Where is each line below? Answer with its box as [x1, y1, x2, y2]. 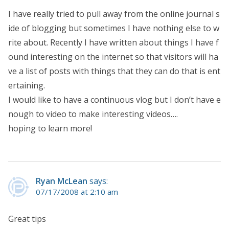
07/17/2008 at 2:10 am [36, 186, 118, 197]
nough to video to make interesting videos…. [8, 108, 178, 120]
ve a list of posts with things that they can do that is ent [8, 65, 220, 77]
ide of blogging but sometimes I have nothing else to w [8, 22, 219, 34]
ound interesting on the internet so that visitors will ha [8, 51, 218, 62]
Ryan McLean [36, 175, 87, 187]
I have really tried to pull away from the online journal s [8, 8, 220, 19]
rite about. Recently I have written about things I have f [8, 36, 219, 48]
